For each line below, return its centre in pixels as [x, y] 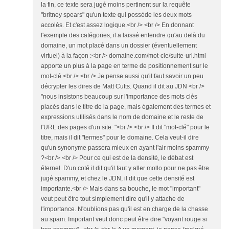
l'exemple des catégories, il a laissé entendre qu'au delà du [123, 35]
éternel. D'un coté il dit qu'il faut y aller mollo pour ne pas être [125, 168]
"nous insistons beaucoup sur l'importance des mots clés [119, 97]
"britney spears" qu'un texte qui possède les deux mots [116, 15]
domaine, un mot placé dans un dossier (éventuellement [119, 45]
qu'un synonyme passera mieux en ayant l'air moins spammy [125, 148]
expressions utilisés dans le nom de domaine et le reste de [122, 117]
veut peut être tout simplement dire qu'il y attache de [113, 199]
